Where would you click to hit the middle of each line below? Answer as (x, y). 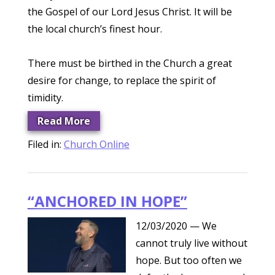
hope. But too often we (188, 260)
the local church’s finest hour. (95, 29)
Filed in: (45, 144)
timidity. (45, 98)
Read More (64, 121)
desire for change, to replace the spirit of (122, 80)
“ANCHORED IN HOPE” (107, 201)
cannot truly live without (191, 243)
